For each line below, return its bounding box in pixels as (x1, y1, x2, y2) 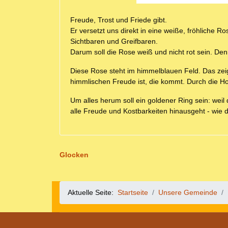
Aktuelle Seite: (68, 188, 118, 196)
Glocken (60, 150, 89, 159)
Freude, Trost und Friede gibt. (70, 15, 167, 24)
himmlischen (70, 77, 112, 85)
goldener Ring (148, 96, 193, 104)
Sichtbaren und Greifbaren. (70, 37, 158, 45)
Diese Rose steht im (70, 66, 137, 75)
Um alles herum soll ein (70, 96, 148, 104)
